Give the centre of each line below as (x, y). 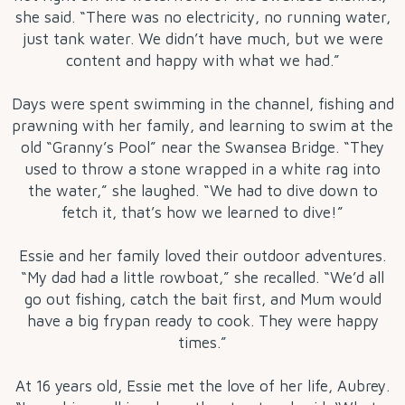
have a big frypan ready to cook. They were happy (202, 321)
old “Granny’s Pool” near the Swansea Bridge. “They (202, 148)
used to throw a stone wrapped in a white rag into (202, 170)
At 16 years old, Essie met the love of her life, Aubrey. (202, 386)
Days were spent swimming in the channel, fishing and (202, 104)
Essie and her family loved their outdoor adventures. (202, 256)
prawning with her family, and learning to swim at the (202, 126)
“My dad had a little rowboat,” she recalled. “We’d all (202, 278)
